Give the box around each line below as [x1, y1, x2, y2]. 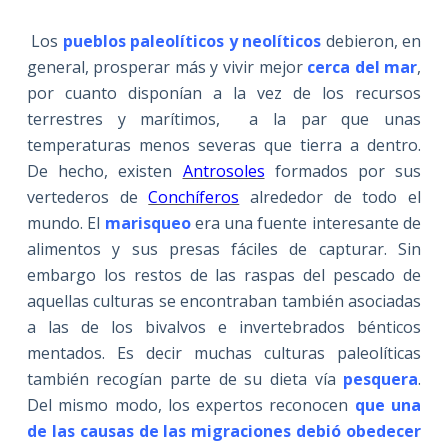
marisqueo [104, 211, 191, 234]
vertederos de [26, 185, 149, 208]
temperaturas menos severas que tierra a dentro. [26, 133, 422, 156]
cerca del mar [307, 55, 418, 78]
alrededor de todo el [239, 185, 422, 208]
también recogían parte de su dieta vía [26, 367, 344, 390]
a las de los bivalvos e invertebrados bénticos [26, 315, 422, 338]
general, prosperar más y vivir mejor [26, 55, 308, 78]
